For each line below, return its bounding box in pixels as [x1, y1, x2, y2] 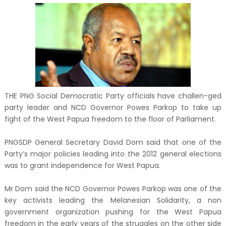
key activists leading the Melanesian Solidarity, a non [4, 195, 222, 205]
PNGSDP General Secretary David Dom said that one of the [4, 137, 222, 147]
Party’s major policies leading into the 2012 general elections [4, 148, 222, 159]
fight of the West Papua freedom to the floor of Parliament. [4, 114, 216, 124]
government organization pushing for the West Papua [4, 206, 222, 217]
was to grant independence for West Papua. [4, 160, 160, 171]
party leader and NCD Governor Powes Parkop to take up [4, 102, 222, 112]
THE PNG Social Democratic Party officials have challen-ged [4, 90, 222, 101]
